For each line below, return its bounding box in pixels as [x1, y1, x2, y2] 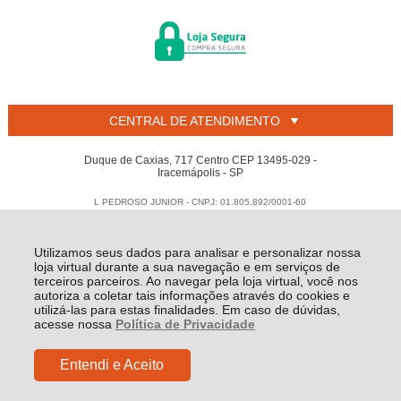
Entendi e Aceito [60, 357, 165, 372]
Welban [230, 216, 268, 226]
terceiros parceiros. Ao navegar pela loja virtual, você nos [33, 274, 358, 288]
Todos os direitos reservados [80, 216, 201, 226]
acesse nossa [33, 317, 115, 331]
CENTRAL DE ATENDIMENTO [109, 114, 281, 129]
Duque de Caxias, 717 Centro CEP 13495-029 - [83, 154, 317, 167]
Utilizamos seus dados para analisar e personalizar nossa [33, 245, 361, 260]
